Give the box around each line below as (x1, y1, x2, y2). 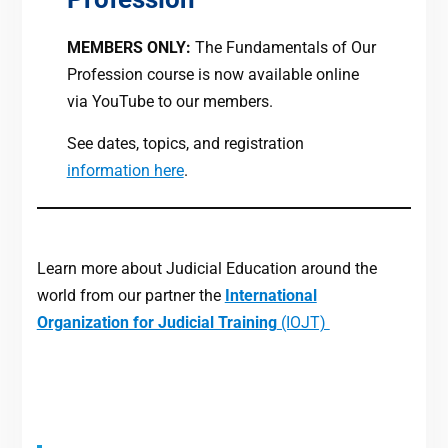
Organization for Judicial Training (36, 312, 277, 332)
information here (66, 160, 184, 180)
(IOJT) (276, 312, 330, 332)
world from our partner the (36, 285, 225, 305)
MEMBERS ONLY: (66, 37, 191, 57)
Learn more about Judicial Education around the (36, 258, 377, 278)
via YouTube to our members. (66, 91, 273, 111)
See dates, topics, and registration (66, 133, 304, 153)
